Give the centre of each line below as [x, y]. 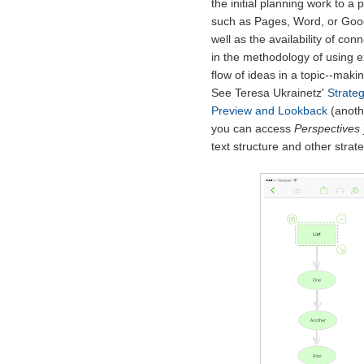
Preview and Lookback [269, 111]
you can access [252, 129]
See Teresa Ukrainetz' [269, 93]
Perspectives [327, 129]
